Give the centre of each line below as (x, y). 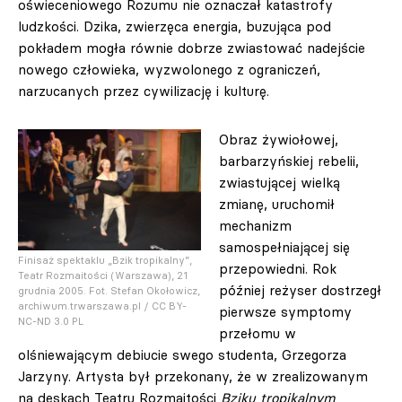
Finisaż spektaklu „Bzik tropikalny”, (105, 261)
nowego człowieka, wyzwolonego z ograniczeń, (169, 70)
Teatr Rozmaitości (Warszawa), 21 (103, 276)
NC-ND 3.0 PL (51, 322)
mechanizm (255, 226)
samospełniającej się (284, 247)
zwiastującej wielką (280, 183)
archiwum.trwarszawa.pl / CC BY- (102, 306)
